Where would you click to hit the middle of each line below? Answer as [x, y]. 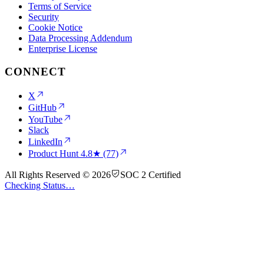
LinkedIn [45, 141]
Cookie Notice [55, 28]
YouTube [45, 119]
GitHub [42, 107]
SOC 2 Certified [151, 174]
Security [44, 17]
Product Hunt [55, 153]
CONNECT [35, 72]
